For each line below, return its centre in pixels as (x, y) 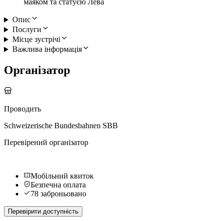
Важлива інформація (47, 49)
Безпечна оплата (58, 185)
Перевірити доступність (43, 212)
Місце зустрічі (36, 39)
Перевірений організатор (46, 143)
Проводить (22, 109)
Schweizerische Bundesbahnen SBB (61, 126)
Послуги (27, 30)
